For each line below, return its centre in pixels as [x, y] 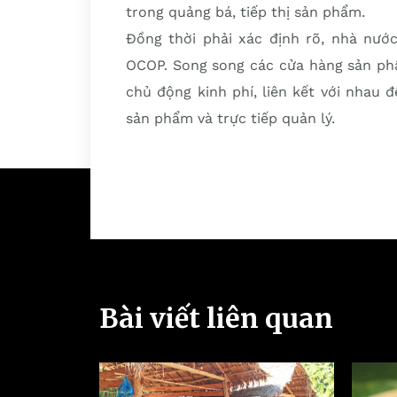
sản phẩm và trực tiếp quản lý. [230, 118]
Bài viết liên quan [216, 318]
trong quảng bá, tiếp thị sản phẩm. [245, 12]
